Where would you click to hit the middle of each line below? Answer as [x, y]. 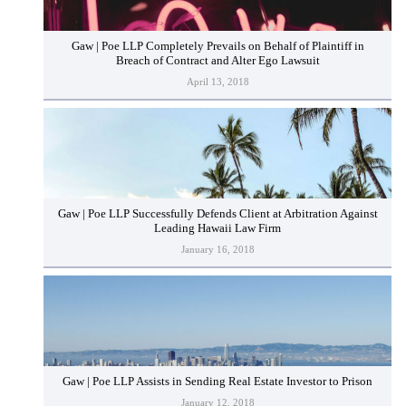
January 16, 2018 [217, 249]
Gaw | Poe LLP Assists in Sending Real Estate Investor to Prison [217, 382]
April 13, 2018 [217, 81]
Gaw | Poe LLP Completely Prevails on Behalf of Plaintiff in [217, 47]
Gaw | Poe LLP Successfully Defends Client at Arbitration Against [217, 214]
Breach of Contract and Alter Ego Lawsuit [217, 61]
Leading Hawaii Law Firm [217, 229]
